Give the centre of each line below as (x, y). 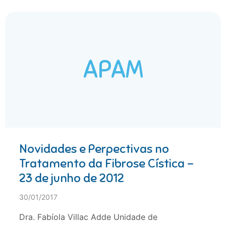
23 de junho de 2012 (72, 178)
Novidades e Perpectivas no (94, 149)
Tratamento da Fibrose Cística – (106, 164)
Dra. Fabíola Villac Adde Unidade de (88, 217)
